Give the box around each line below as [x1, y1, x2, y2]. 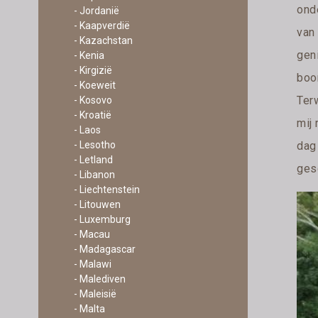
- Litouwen [73, 199, 121, 210]
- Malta [73, 303, 105, 314]
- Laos [73, 124, 101, 136]
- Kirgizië [73, 65, 112, 76]
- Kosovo [73, 94, 112, 106]
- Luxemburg [73, 214, 131, 225]
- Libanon [73, 169, 115, 180]
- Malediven [73, 273, 126, 285]
